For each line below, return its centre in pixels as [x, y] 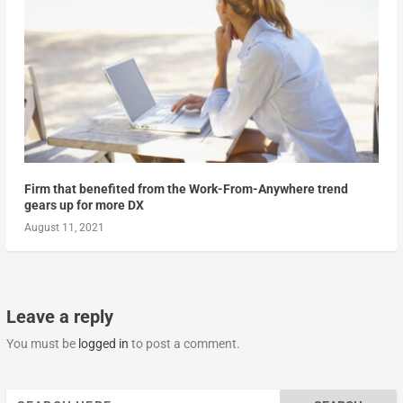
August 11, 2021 [64, 227]
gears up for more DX [84, 205]
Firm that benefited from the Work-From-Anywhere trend [186, 188]
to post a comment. [184, 343]
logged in [103, 343]
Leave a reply [59, 316]
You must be [42, 343]
